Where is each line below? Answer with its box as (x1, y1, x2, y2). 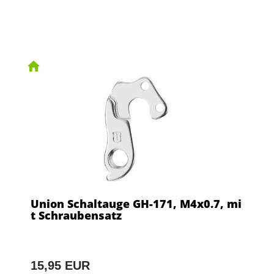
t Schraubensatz (31, 208, 122, 223)
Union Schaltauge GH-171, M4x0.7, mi (31, 196, 242, 212)
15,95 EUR (31, 259, 90, 273)
